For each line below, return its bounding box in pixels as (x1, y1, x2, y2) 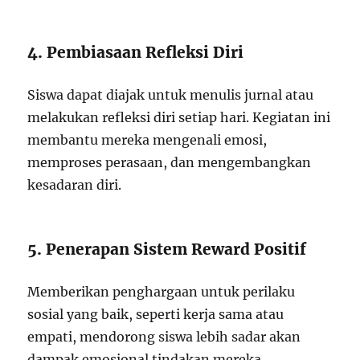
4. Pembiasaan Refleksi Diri (27, 43, 244, 63)
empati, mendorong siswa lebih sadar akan (27, 329, 301, 346)
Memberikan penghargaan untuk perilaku (27, 284, 296, 301)
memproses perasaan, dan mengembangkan (27, 154, 312, 171)
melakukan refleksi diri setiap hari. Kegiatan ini (27, 109, 331, 126)
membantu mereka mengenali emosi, (27, 132, 268, 149)
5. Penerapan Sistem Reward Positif (27, 239, 307, 260)
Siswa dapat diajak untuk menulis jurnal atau (27, 87, 314, 104)
